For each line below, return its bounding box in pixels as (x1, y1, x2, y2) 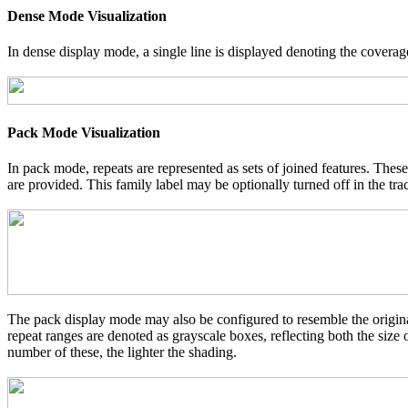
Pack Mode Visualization (7, 124, 160, 140)
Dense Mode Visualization (7, 8, 167, 25)
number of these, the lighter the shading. (7, 343, 237, 360)
